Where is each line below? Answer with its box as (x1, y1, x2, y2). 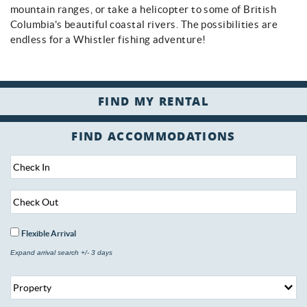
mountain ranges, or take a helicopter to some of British (10, 3, 277, 15)
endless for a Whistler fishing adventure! (10, 33, 206, 45)
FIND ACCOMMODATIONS (71, 128, 236, 149)
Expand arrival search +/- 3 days (10, 248, 112, 256)
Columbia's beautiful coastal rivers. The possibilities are (10, 18, 278, 30)
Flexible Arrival (21, 229, 76, 238)
